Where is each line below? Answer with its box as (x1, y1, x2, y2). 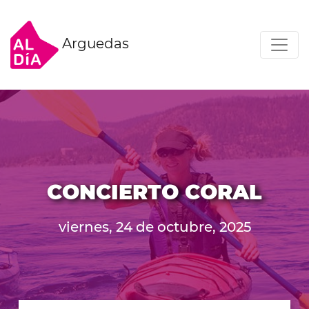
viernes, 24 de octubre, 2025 (58, 219, 251, 236)
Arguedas (59, 35, 129, 52)
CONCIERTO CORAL (47, 179, 262, 206)
